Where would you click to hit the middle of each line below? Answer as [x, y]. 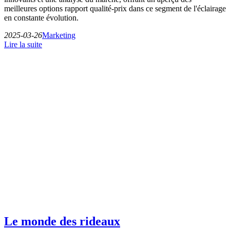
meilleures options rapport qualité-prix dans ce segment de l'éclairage [115, 9]
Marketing [59, 35]
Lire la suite [23, 45]
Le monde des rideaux [62, 222]
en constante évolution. [41, 18]
